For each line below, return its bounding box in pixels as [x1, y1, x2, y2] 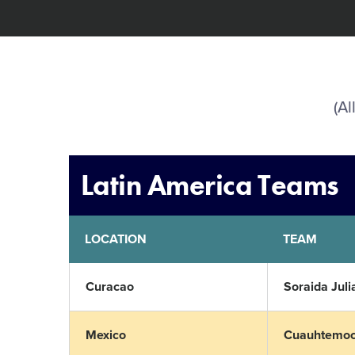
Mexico [86, 327, 126, 343]
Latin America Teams [81, 167, 339, 204]
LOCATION [85, 231, 147, 247]
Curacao [86, 279, 134, 295]
